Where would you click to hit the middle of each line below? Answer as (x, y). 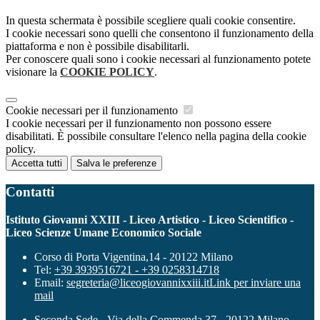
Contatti (30, 191)
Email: (50, 282)
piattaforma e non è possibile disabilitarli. (97, 46)
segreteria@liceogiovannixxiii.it (138, 282)
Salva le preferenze (116, 164)
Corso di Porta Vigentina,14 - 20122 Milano (134, 256)
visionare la (33, 72)
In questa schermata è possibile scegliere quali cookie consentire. (151, 21)
